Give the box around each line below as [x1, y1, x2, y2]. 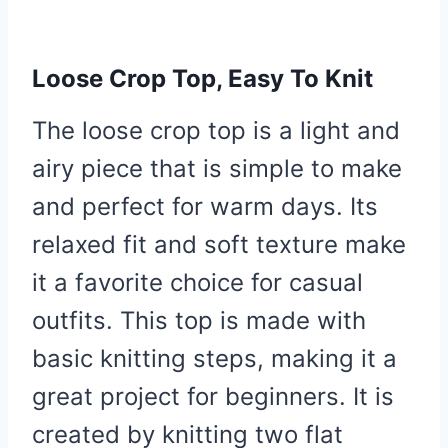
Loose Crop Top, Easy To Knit [32, 64, 373, 94]
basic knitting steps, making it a [32, 344, 397, 374]
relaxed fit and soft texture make [32, 230, 406, 260]
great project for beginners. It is [32, 382, 394, 412]
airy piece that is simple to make [32, 154, 402, 184]
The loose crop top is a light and [32, 116, 400, 146]
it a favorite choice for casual [32, 268, 363, 298]
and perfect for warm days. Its [32, 192, 378, 222]
